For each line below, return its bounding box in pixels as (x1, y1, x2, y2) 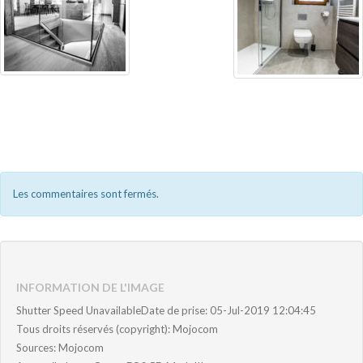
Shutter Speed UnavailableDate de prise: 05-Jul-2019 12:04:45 (16, 303, 316, 317)
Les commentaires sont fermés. (13, 186, 159, 200)
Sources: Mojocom (16, 340, 104, 354)
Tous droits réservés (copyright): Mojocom (16, 322, 218, 335)
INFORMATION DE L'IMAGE (16, 280, 164, 294)
